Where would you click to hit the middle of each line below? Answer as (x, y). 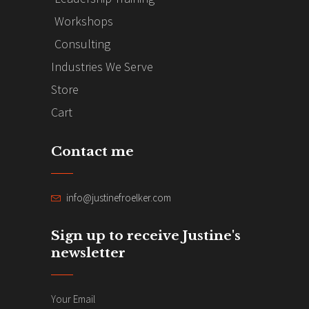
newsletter (88, 252)
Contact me (92, 152)
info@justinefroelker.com (119, 197)
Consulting (82, 44)
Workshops (84, 21)
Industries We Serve (102, 67)
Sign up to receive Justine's (146, 235)
